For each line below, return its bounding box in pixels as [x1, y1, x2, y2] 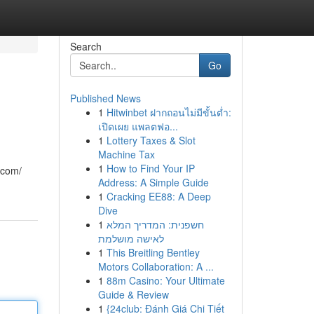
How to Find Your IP [106, 161, 195, 175]
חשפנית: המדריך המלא [106, 217, 204, 231]
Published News [69, 91, 141, 105]
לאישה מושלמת [97, 231, 164, 245]
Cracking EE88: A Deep [106, 189, 211, 203]
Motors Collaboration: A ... [97, 259, 214, 273]
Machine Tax [97, 147, 155, 161]
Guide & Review [97, 287, 169, 301]
